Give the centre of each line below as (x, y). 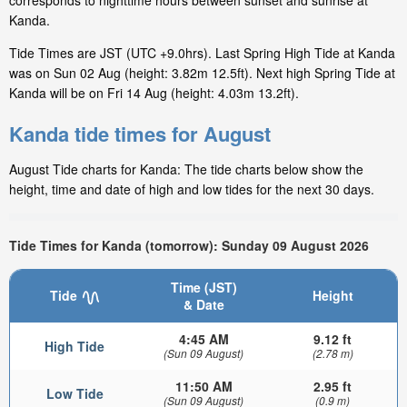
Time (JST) (203, 288)
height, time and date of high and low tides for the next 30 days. (192, 189)
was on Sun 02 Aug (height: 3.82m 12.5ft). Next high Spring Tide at (202, 73)
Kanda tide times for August (140, 134)
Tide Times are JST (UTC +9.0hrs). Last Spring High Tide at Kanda (202, 53)
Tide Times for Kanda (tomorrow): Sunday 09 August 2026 (189, 245)
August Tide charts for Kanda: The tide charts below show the (186, 169)
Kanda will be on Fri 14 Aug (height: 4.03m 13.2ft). (154, 93)
